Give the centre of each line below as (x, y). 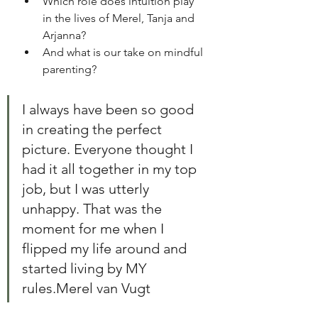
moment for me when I (95, 229)
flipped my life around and (106, 249)
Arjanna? (66, 35)
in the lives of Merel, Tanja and (120, 18)
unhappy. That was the (94, 209)
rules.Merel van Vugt (86, 289)
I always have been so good (110, 110)
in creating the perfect (94, 130)
